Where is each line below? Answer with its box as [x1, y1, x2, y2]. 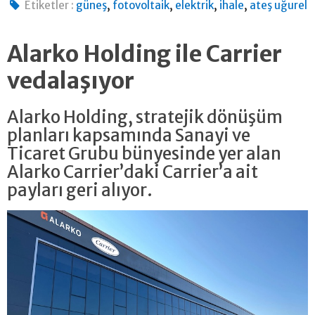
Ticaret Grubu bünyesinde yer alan [7, 142, 281, 165]
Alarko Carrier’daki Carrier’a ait [7, 160, 258, 183]
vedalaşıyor [7, 66, 134, 95]
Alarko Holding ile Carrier [7, 39, 282, 68]
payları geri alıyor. [7, 179, 153, 201]
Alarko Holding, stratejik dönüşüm [7, 105, 283, 128]
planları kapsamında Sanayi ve [7, 124, 250, 146]
